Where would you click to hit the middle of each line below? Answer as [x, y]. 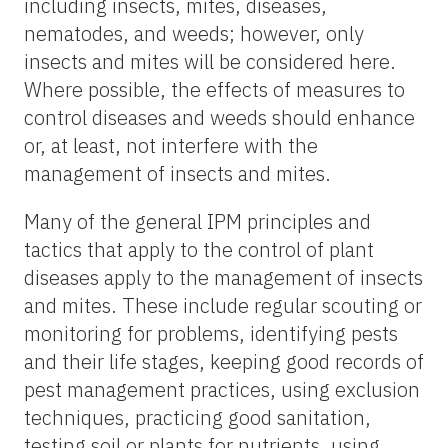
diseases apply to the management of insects [223, 277]
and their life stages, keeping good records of [224, 361]
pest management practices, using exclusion [222, 389]
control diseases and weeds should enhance [219, 117]
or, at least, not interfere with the [171, 145]
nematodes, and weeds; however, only [194, 33]
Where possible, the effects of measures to [214, 89]
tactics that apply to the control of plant [199, 249]
